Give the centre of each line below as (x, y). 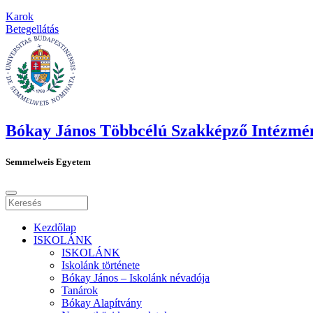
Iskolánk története (101, 265)
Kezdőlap (55, 227)
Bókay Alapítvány (102, 303)
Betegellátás (32, 29)
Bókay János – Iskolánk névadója (136, 277)
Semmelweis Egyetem (48, 161)
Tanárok (80, 290)
